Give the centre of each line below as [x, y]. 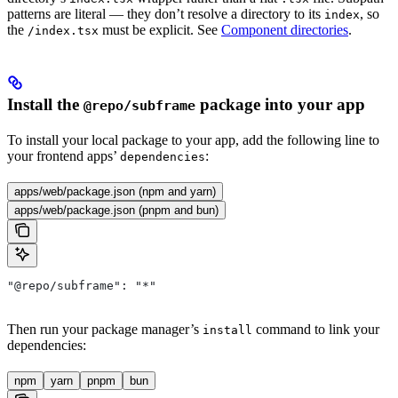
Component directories [285, 30]
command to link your [316, 330]
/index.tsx [63, 31]
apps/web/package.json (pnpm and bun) [116, 211]
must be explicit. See [160, 30]
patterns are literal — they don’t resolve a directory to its [166, 14]
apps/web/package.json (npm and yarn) [115, 192]
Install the [45, 105]
